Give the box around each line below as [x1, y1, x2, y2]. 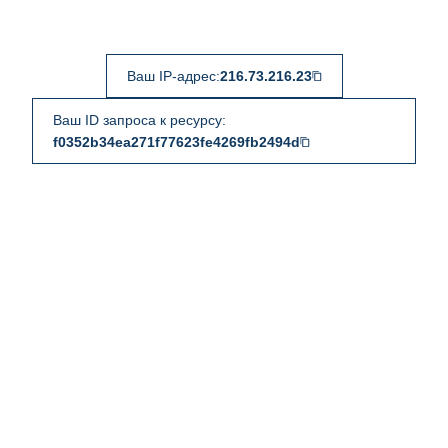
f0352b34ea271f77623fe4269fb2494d [53, 134, 300, 150]
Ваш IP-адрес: [126, 68, 220, 84]
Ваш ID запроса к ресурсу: [53, 112, 226, 128]
